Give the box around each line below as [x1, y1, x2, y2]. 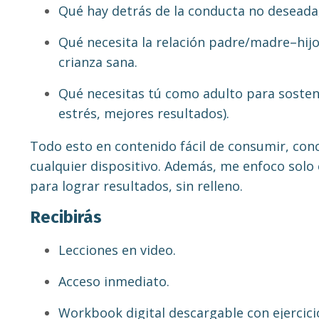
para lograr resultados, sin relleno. [30, 177, 243, 195]
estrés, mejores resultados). [58, 105, 229, 122]
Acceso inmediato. [58, 273, 169, 291]
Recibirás [30, 207, 102, 228]
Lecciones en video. [58, 241, 176, 259]
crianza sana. [58, 53, 137, 71]
